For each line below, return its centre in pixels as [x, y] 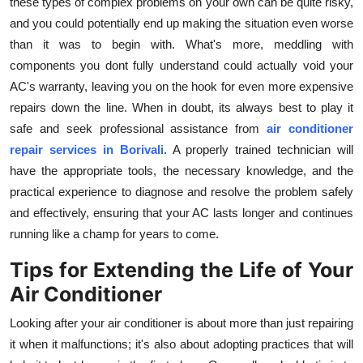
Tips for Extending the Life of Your [181, 269]
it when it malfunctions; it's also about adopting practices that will [181, 344]
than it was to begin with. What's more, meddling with [181, 44]
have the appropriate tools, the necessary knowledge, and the [181, 170]
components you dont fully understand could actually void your [181, 65]
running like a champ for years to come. [114, 233]
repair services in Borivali [87, 149]
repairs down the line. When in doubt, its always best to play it [181, 107]
